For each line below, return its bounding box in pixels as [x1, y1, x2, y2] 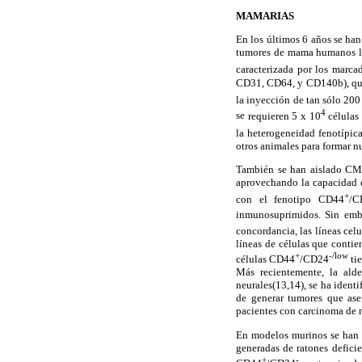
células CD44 [236, 253, 296, 266]
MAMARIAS [236, 11, 294, 23]
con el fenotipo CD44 [236, 193, 344, 206]
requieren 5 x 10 [245, 109, 321, 122]
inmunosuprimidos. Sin [236, 208, 340, 221]
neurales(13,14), [236, 279, 306, 292]
